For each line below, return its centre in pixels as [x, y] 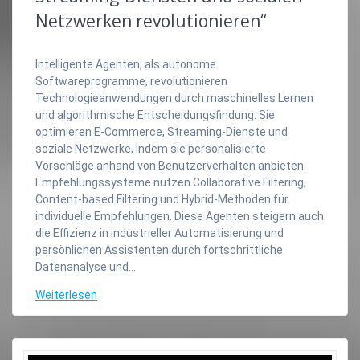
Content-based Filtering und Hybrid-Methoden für [162, 199]
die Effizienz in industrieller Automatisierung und [160, 233]
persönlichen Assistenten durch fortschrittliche [159, 250]
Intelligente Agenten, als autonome [126, 64]
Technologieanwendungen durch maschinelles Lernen [174, 98]
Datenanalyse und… [86, 266]
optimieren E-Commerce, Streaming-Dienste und [162, 131]
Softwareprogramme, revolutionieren [131, 81]
